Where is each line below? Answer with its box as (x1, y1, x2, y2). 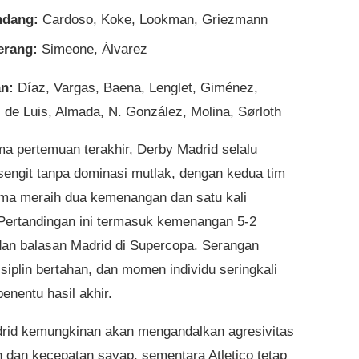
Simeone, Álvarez (38, 42, 147, 57)
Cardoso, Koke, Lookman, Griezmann (38, 12, 268, 27)
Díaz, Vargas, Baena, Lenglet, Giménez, (14, 80, 258, 95)
